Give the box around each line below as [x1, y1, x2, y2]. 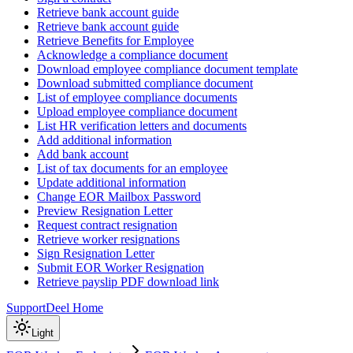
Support [6, 300, 46, 314]
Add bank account [37, 147, 128, 161]
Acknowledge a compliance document [37, 47, 228, 61]
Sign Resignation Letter [37, 246, 154, 260]
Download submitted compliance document [37, 76, 253, 90]
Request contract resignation [37, 217, 177, 232]
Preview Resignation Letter [37, 203, 173, 217]
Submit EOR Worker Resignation [37, 260, 204, 274]
